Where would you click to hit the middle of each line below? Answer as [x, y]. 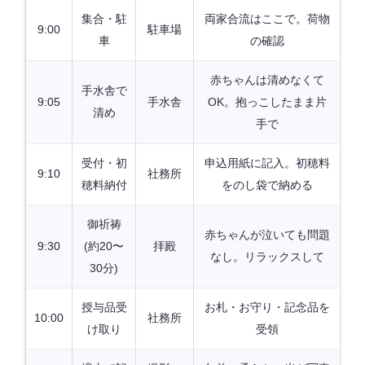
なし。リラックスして [267, 257]
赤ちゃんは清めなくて [267, 80]
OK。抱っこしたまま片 [267, 102]
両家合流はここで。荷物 [267, 19]
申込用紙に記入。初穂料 [267, 163]
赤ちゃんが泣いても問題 [267, 235]
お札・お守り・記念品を [267, 308]
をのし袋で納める [267, 185]
